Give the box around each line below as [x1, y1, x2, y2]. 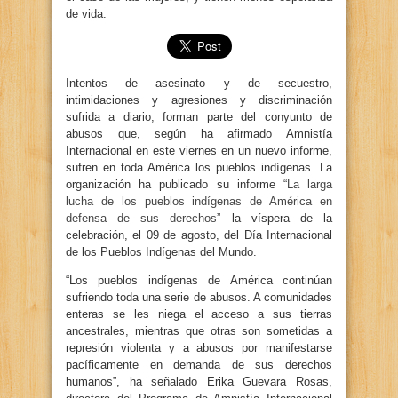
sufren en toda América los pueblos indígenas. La [66, 161, 332, 174]
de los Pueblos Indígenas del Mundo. [66, 245, 257, 259]
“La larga [283, 178, 333, 191]
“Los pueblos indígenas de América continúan [66, 274, 332, 287]
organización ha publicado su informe [66, 178, 283, 191]
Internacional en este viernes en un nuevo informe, [66, 144, 332, 157]
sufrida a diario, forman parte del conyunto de [66, 110, 332, 123]
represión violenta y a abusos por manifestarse [66, 341, 332, 354]
